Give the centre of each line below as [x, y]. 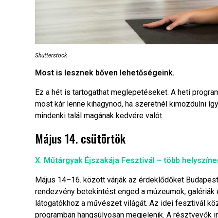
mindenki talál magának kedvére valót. [99, 116]
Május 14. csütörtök [80, 138]
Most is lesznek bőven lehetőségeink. [105, 73]
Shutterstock [51, 56]
